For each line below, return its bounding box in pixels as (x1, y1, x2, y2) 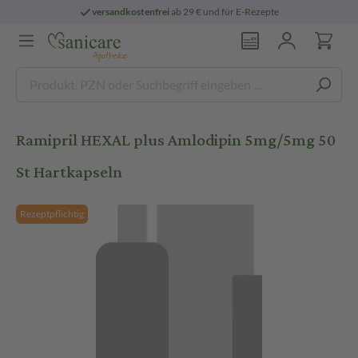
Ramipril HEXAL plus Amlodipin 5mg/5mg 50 (16, 125, 336, 156)
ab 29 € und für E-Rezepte (169, 6, 280, 18)
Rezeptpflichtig (20, 208, 84, 220)
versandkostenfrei (92, 6, 170, 18)
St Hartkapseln (16, 157, 122, 188)
